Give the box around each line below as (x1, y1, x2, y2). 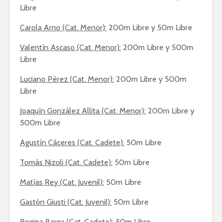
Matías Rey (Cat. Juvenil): (20, 177, 104, 187)
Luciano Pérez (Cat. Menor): (20, 74, 114, 84)
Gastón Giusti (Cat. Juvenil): (20, 197, 111, 207)
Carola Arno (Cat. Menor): (20, 23, 107, 32)
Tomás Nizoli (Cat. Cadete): (20, 158, 112, 167)
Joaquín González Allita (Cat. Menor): (20, 106, 146, 115)
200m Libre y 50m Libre (107, 23, 192, 32)
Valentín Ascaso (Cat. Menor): (20, 43, 121, 52)
